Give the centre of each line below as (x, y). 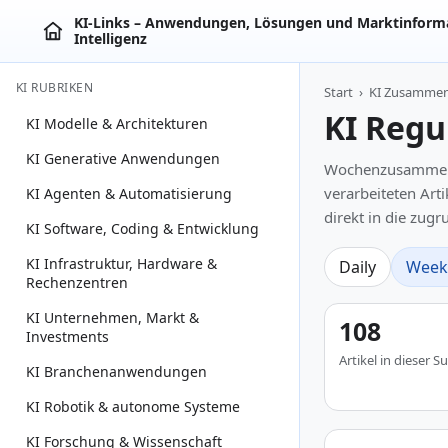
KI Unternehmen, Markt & (112, 317)
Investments (67, 336)
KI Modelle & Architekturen (117, 123)
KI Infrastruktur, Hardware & (121, 263)
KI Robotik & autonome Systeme (133, 406)
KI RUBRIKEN (55, 87)
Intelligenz (110, 38)
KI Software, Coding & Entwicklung (142, 228)
